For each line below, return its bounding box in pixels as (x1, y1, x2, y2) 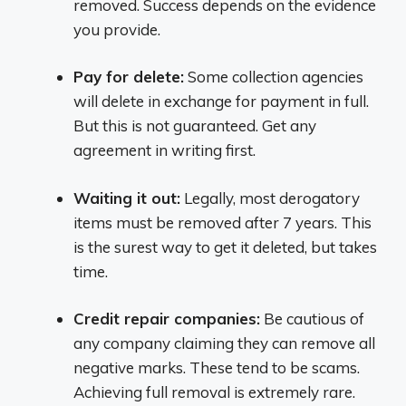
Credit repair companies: (73, 309, 260, 328)
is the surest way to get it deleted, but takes (73, 237, 377, 256)
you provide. (73, 19, 160, 39)
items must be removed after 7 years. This (73, 212, 372, 232)
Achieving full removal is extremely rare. (73, 382, 355, 401)
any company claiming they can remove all (73, 333, 375, 353)
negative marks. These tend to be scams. (73, 358, 360, 377)
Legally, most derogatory (180, 188, 360, 208)
